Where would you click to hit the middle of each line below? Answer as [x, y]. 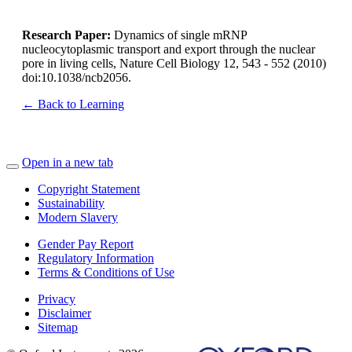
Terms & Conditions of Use [106, 272]
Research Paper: [66, 35]
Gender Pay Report [86, 244]
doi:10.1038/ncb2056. [77, 77]
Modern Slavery [78, 217]
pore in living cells [68, 63]
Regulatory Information [96, 258]
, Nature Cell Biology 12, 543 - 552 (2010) [220, 63]
